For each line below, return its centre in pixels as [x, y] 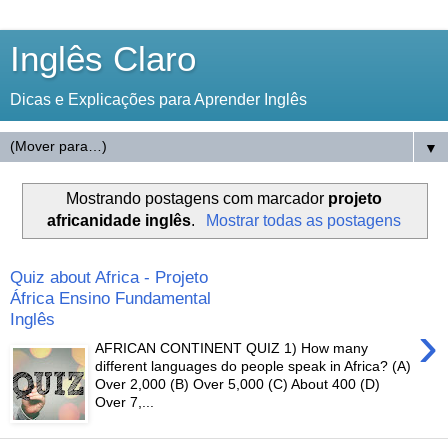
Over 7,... [125, 401]
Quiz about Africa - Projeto [109, 277]
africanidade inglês [119, 220]
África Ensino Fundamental [110, 298]
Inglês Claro [103, 59]
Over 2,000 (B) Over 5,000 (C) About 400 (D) [238, 383]
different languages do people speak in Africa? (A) [253, 365]
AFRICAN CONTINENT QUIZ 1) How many [232, 347]
